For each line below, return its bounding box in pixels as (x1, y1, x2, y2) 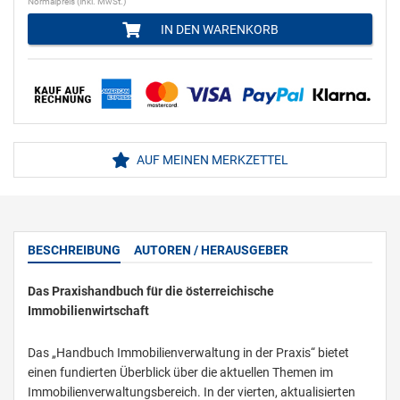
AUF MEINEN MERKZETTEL (134, 153, 288, 168)
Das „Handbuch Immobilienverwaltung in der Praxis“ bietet (28, 346, 349, 361)
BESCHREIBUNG (28, 243, 121, 258)
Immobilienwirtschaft (28, 304, 149, 319)
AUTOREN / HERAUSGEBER (134, 243, 288, 258)
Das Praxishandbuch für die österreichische (28, 284, 274, 299)
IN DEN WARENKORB (157, 22, 279, 37)
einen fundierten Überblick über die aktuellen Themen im (28, 365, 333, 380)
